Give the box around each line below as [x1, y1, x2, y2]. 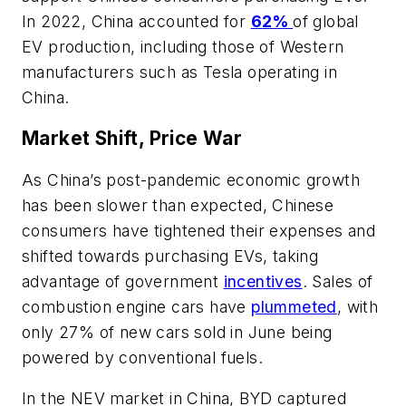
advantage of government [22, 271, 224, 291]
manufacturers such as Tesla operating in [22, 62, 337, 82]
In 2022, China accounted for [22, 11, 251, 31]
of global [293, 11, 359, 31]
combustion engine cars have [22, 296, 252, 316]
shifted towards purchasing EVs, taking [22, 246, 319, 266]
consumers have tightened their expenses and [22, 220, 376, 240]
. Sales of [302, 271, 373, 291]
